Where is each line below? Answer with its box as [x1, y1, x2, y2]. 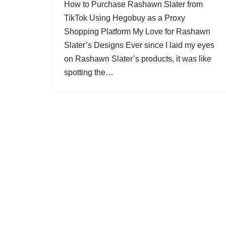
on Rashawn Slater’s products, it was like [64, 54, 211, 63]
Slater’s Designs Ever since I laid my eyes [64, 41, 214, 49]
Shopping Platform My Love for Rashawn [64, 27, 210, 36]
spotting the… [64, 68, 116, 77]
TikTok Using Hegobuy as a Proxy [64, 14, 185, 22]
